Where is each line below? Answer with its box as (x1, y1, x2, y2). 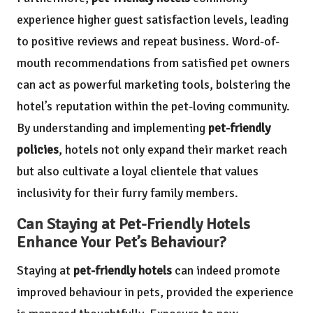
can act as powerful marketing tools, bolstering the (17, 76, 291, 92)
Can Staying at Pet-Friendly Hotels (17, 214, 250, 234)
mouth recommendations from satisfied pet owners (17, 54, 290, 71)
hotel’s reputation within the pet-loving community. (17, 98, 290, 114)
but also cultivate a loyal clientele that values (17, 163, 259, 179)
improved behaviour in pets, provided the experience (17, 284, 293, 300)
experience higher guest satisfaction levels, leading (17, 11, 289, 27)
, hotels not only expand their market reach (59, 141, 287, 157)
